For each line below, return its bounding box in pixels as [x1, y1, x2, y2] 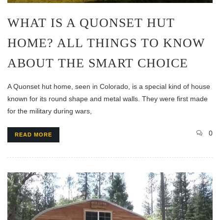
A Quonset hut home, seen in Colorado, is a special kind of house [7, 82, 210, 90]
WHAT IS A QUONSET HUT [7, 15, 175, 30]
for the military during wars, [7, 107, 92, 115]
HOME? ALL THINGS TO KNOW [7, 35, 205, 50]
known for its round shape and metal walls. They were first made [7, 94, 208, 103]
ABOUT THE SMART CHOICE [7, 55, 188, 70]
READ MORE [15, 131, 52, 137]
